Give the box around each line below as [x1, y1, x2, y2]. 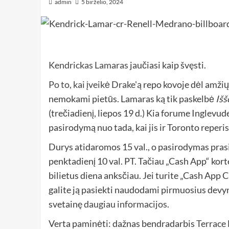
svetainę [48, 198, 84, 210]
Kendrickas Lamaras [48, 59, 128, 71]
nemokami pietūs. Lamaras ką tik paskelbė [48, 93, 216, 105]
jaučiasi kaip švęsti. [128, 59, 206, 71]
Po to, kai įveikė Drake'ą [48, 79, 142, 90]
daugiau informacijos [83, 198, 167, 210]
